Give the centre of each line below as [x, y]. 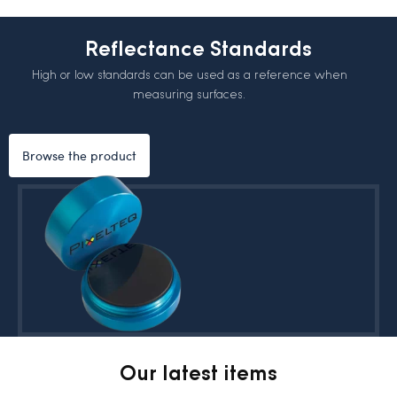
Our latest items [198, 373]
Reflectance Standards [198, 47]
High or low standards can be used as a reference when [189, 74]
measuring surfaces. [190, 94]
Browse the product [79, 155]
